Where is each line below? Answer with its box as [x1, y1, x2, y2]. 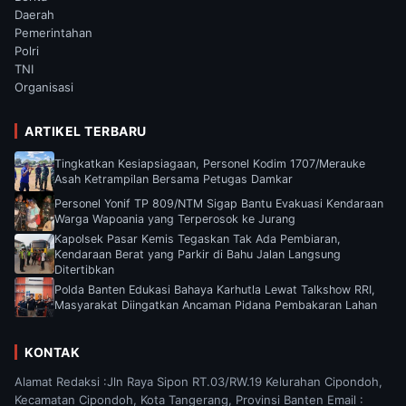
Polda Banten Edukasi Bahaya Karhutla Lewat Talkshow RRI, [54, 282, 375, 296]
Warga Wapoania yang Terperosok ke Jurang [54, 211, 295, 226]
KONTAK [24, 343, 80, 360]
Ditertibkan [54, 262, 114, 276]
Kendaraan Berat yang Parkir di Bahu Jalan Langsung [54, 246, 341, 261]
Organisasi [14, 79, 73, 94]
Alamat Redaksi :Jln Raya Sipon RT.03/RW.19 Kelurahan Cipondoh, [14, 373, 382, 389]
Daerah [14, 6, 54, 22]
